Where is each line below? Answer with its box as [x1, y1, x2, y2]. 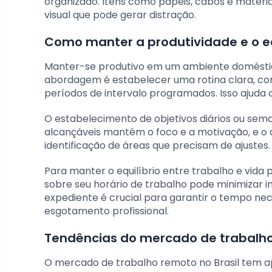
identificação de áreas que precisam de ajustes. [44, 138, 270, 152]
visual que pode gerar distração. [44, 8, 196, 22]
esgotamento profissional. [44, 204, 169, 218]
